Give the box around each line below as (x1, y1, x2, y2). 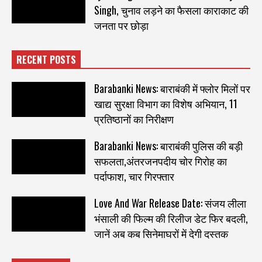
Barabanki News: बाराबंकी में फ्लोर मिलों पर (94, 81, 250, 96)
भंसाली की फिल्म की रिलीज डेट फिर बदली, (94, 211, 248, 226)
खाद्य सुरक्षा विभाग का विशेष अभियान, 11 (94, 96, 237, 112)
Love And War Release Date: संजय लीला (94, 195, 246, 211)
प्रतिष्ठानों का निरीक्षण (94, 111, 174, 127)
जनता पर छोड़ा (94, 18, 149, 33)
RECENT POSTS (16, 53, 76, 67)
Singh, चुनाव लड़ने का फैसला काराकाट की (94, 2, 249, 18)
